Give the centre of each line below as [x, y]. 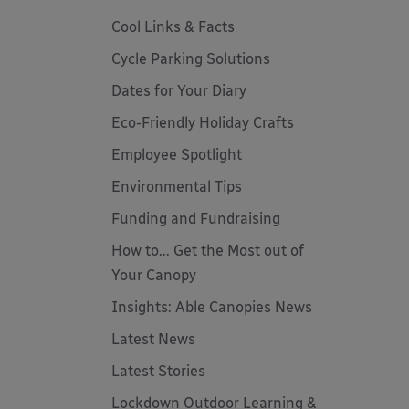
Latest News [153, 339]
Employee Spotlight [177, 155]
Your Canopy [154, 275]
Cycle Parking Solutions [191, 59]
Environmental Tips [177, 187]
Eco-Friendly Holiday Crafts [203, 123]
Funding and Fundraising [196, 219]
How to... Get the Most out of [208, 251]
